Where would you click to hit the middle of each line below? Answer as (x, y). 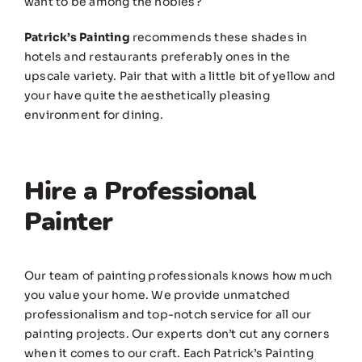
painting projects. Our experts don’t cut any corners (177, 334)
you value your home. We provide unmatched (158, 295)
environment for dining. (94, 115)
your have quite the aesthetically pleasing (147, 96)
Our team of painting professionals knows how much (179, 276)
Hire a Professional (140, 192)
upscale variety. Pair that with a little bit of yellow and (180, 76)
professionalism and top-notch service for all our (168, 315)
